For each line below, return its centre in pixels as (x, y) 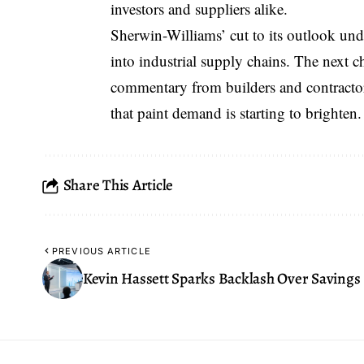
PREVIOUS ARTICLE (102, 251)
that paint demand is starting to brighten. (236, 113)
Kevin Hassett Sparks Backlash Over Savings (222, 278)
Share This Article (118, 185)
